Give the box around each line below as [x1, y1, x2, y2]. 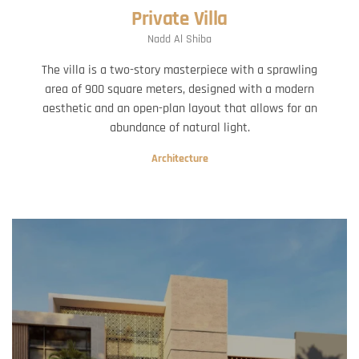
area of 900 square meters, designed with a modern [45, 81, 314, 98]
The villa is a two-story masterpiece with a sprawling [42, 62, 317, 79]
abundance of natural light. [109, 119, 250, 136]
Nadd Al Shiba [147, 32, 212, 46]
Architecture [151, 151, 208, 166]
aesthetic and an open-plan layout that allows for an [42, 100, 317, 117]
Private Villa [131, 6, 228, 32]
